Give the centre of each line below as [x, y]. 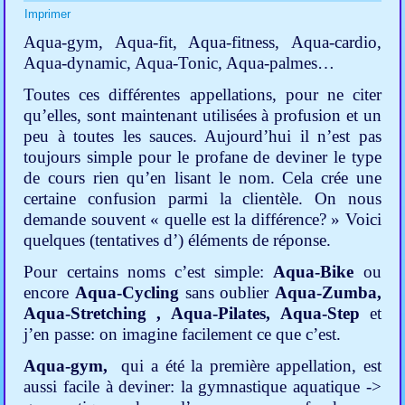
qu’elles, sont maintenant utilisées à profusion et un [202, 116]
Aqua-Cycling [127, 293]
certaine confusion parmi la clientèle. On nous [202, 199]
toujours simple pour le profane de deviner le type [202, 157]
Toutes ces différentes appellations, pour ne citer [202, 95]
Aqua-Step [325, 314]
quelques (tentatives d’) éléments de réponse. [178, 240]
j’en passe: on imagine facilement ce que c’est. [183, 334]
